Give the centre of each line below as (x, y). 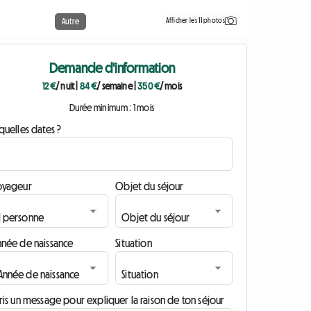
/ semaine (115, 86)
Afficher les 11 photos (195, 20)
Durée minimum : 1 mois (112, 108)
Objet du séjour (150, 186)
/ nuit (65, 86)
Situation (134, 243)
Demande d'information (112, 68)
